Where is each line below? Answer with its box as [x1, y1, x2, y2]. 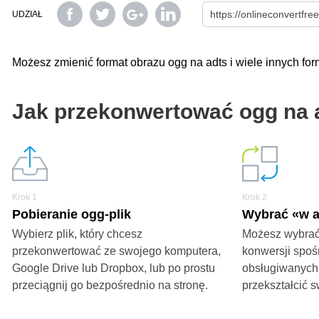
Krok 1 [12, 192, 37, 202]
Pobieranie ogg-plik [12, 207, 131, 221]
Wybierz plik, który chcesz [12, 228, 142, 240]
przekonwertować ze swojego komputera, [12, 245, 221, 257]
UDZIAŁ [12, 9, 43, 19]
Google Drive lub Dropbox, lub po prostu [12, 262, 215, 274]
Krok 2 [242, 192, 268, 202]
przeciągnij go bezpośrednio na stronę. [12, 279, 208, 291]
